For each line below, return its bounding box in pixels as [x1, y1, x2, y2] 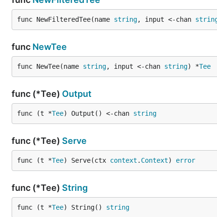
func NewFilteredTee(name [17, 15, 114, 23]
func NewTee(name [17, 62, 83, 70]
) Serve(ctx [63, 156, 110, 164]
